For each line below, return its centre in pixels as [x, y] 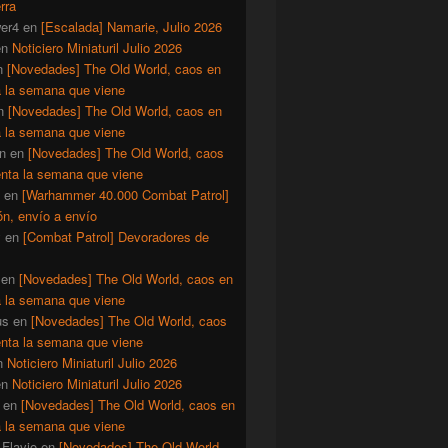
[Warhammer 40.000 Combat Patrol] [125, 195]
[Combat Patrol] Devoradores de [116, 237]
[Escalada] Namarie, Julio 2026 [131, 27]
